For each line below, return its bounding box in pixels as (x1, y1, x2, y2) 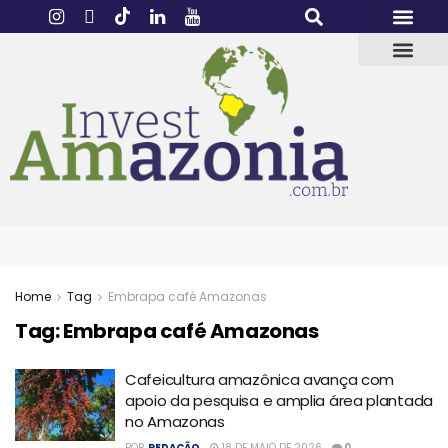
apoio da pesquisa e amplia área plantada (125, 390, 433, 412)
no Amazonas (125, 411, 225, 433)
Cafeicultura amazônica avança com (125, 369, 395, 391)
